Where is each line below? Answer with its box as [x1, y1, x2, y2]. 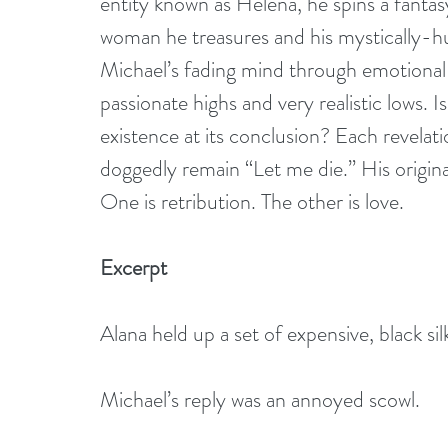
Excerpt [100, 251, 172, 283]
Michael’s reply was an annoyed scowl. [100, 383, 425, 415]
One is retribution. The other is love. [100, 185, 404, 217]
